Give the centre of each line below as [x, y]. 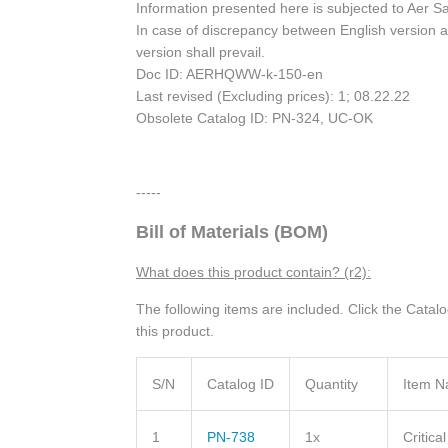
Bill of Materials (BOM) [232, 231]
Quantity [331, 383]
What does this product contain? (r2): [253, 271]
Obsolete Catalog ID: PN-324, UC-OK [254, 117]
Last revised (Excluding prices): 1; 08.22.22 [273, 95]
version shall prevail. [200, 51]
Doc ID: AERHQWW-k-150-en [229, 73]
